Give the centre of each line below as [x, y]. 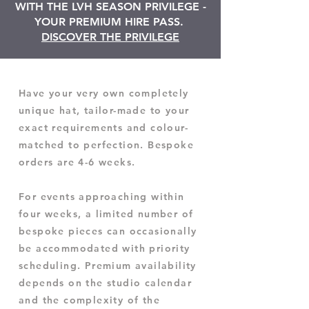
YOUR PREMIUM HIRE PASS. [110, 22]
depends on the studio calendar [105, 283]
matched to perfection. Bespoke [106, 145]
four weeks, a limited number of [106, 214]
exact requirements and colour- [103, 128]
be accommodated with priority [104, 249]
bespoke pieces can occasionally [108, 231]
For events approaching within [102, 197]
